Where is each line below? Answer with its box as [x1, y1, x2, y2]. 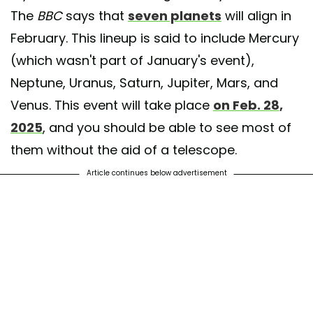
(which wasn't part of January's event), [10, 52, 254, 70]
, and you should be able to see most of [43, 119, 291, 137]
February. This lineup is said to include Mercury [10, 29, 299, 48]
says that [66, 7, 128, 25]
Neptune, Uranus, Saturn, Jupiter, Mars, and [10, 74, 278, 92]
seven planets [128, 7, 221, 25]
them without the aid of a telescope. [10, 141, 237, 159]
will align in [221, 7, 291, 25]
